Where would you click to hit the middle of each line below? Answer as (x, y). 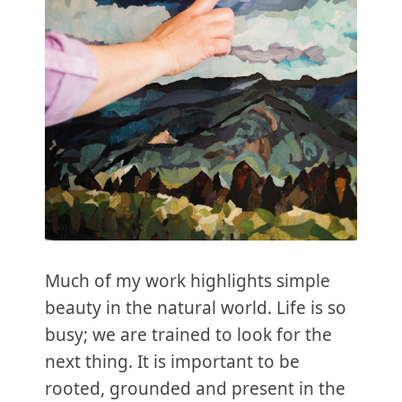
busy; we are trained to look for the (188, 334)
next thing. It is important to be (172, 361)
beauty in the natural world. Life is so (196, 307)
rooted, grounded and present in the (195, 388)
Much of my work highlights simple (188, 280)
